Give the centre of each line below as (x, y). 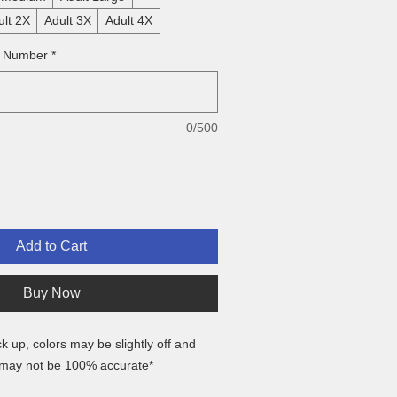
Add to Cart (51, 246)
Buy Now (51, 293)
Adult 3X (68, 21)
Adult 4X (129, 21)
